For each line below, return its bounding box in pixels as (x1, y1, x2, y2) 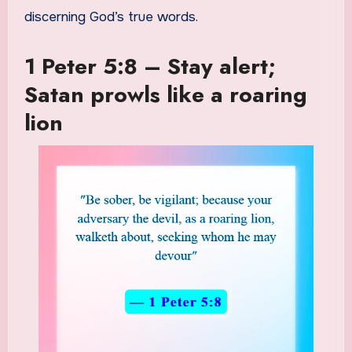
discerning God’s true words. (24, 8, 198, 25)
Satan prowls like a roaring (24, 78, 307, 111)
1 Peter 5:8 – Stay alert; (24, 49, 276, 82)
